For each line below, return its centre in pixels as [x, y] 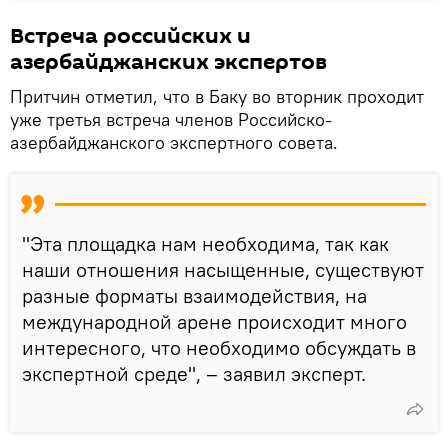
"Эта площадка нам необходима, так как [205, 243]
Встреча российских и [130, 35]
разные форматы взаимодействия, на [194, 295]
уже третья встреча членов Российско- [171, 119]
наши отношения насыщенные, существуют [223, 269]
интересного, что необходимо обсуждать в [219, 347]
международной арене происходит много [214, 321]
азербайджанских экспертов [168, 61]
